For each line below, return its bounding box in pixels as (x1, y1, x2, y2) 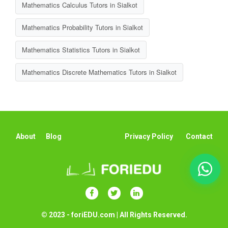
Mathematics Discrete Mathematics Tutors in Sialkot (22, 67, 177, 77)
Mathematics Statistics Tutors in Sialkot (22, 45, 140, 54)
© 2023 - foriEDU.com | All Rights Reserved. (41, 211, 187, 219)
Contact (185, 132, 213, 140)
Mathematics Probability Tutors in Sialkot (22, 22, 143, 32)
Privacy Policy (124, 132, 173, 140)
